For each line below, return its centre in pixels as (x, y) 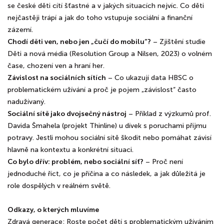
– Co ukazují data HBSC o (150, 78)
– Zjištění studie (178, 42)
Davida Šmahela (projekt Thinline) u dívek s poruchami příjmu (107, 126)
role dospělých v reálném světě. (59, 186)
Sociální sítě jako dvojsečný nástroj (67, 114)
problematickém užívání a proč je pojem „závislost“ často (102, 90)
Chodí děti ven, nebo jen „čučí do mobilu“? (79, 42)
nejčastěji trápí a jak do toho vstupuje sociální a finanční (100, 18)
